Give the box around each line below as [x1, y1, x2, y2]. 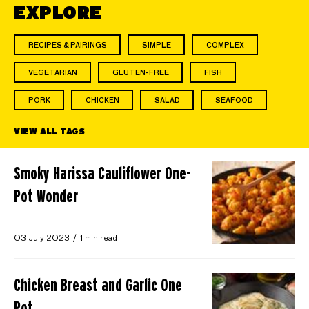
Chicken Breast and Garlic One [14, 275, 182, 295]
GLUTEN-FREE [112, 70, 169, 77]
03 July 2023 [14, 235, 70, 243]
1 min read [80, 235, 117, 243]
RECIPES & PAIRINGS [28, 42, 107, 50]
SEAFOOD [215, 97, 253, 105]
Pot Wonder [14, 186, 78, 206]
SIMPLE [141, 42, 171, 50]
